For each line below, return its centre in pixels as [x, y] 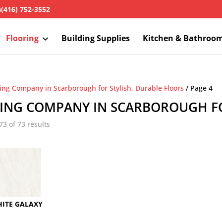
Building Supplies [96, 38]
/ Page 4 [198, 88]
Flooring [22, 38]
